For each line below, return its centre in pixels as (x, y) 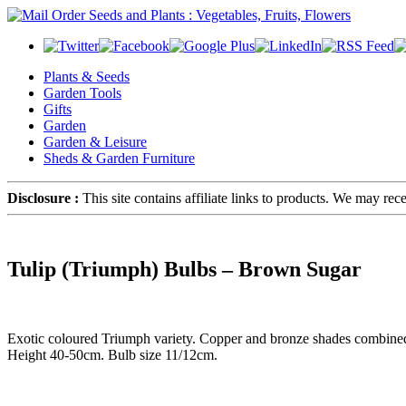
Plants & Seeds (87, 77)
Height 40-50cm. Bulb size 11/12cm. (112, 354)
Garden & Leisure (95, 142)
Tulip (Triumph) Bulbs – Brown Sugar (184, 269)
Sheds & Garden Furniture (119, 158)
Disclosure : (43, 198)
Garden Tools (82, 93)
